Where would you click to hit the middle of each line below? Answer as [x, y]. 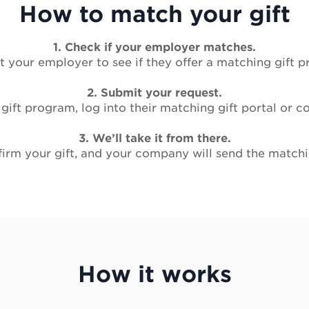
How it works [154, 275]
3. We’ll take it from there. [154, 139]
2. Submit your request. [154, 93]
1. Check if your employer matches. [154, 48]
